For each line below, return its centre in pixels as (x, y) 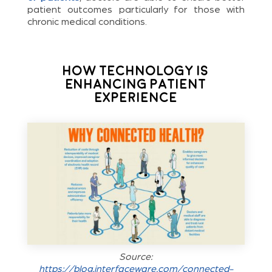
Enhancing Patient (136, 84)
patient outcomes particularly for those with (136, 9)
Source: (136, 257)
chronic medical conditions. (87, 22)
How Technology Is (136, 71)
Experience (136, 97)
